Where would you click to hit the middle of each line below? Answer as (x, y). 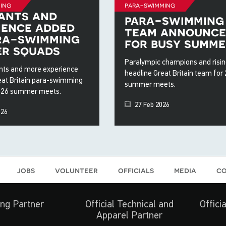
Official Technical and (129, 204)
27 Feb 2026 (151, 105)
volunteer (76, 170)
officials (136, 170)
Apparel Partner (129, 215)
